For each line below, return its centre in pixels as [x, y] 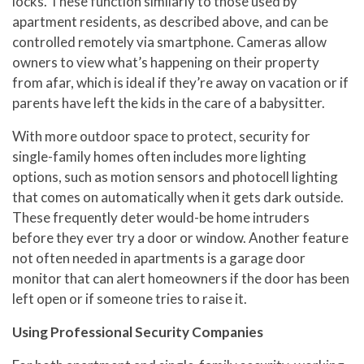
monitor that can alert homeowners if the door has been [181, 278]
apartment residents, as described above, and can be [170, 21]
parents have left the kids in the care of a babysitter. [169, 102]
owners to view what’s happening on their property [166, 62]
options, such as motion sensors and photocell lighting [175, 176]
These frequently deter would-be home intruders [161, 217]
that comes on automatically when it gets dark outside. [178, 197]
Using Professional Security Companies [138, 331]
